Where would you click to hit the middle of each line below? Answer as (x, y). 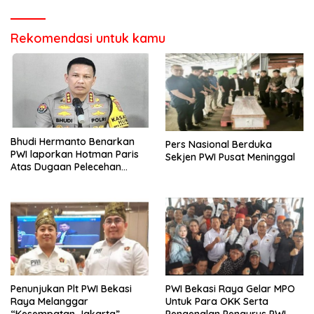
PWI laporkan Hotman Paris (75, 155)
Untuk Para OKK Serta (217, 302)
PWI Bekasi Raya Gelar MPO (230, 289)
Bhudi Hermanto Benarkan (73, 142)
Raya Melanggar (49, 302)
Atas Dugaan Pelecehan (66, 167)
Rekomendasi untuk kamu (88, 38)
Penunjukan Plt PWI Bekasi (71, 289)
